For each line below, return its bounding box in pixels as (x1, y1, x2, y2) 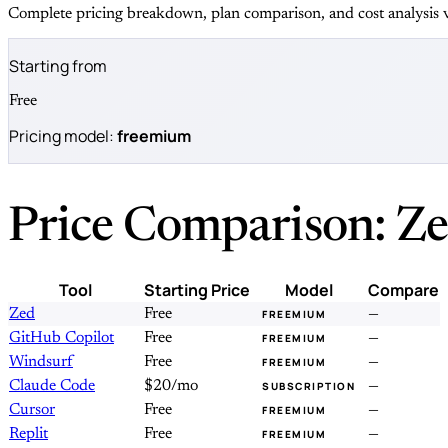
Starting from (9, 55, 107, 78)
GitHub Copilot (9, 330, 114, 347)
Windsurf (9, 354, 73, 371)
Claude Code (9, 378, 95, 395)
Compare (368, 279, 439, 302)
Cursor (9, 402, 55, 419)
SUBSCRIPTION (262, 379, 355, 394)
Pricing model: (9, 125, 117, 148)
